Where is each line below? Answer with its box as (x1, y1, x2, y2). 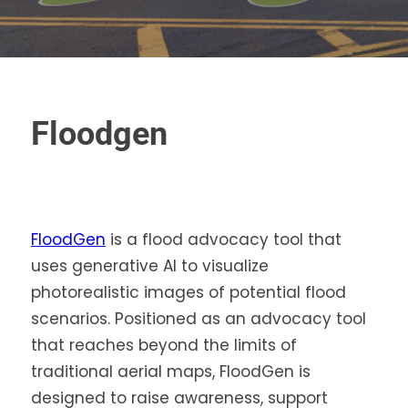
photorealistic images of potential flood (31, 280, 346, 303)
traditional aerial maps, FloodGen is (31, 360, 311, 382)
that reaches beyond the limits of (31, 333, 297, 356)
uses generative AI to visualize (31, 254, 269, 277)
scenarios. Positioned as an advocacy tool (31, 307, 366, 330)
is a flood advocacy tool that (106, 228, 342, 250)
